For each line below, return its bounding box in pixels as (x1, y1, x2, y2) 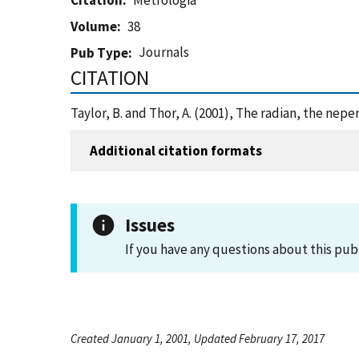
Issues (125, 213, 175, 236)
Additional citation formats (90, 141, 262, 159)
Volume (71, 18, 117, 35)
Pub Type (71, 44, 128, 62)
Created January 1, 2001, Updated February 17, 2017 (71, 331, 325, 346)
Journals (139, 43, 190, 61)
